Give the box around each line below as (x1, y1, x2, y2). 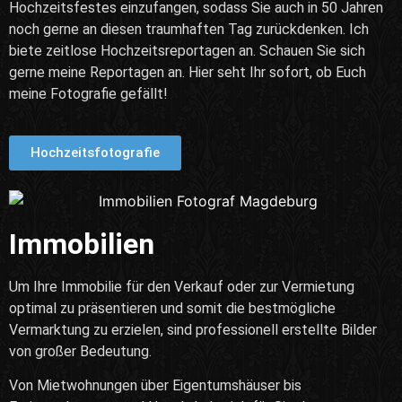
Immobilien (9, 226, 154, 261)
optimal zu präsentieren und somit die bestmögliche (9, 299, 336, 317)
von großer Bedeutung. (9, 342, 155, 360)
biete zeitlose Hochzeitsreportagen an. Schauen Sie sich (9, 41, 365, 59)
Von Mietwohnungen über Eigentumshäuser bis (9, 377, 301, 395)
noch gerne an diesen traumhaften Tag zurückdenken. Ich (9, 20, 369, 38)
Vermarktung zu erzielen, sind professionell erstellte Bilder (9, 320, 377, 338)
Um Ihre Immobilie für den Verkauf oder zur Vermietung (9, 277, 354, 295)
